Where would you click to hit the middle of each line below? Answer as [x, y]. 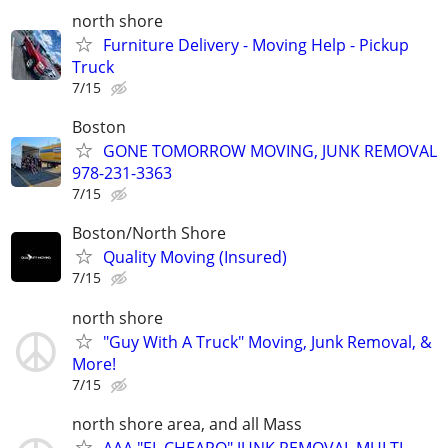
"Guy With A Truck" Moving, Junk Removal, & [267, 341]
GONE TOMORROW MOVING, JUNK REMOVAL [270, 151]
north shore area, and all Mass [187, 423]
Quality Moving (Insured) [195, 257]
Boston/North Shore [149, 233]
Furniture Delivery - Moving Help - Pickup [256, 44]
